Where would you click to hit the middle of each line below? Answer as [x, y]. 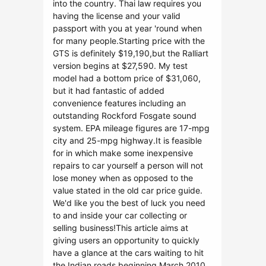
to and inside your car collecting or [120, 215]
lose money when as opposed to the [123, 178]
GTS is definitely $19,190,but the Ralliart [131, 53]
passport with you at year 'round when [127, 28]
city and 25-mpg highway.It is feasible [127, 140]
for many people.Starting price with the [129, 41]
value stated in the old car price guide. [128, 190]
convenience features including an [119, 103]
